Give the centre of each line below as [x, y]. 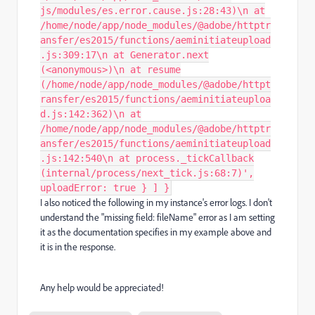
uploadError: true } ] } [105, 188]
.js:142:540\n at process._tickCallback [147, 158]
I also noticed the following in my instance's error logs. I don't [156, 202]
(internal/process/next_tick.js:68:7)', [147, 173]
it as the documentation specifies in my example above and [156, 232]
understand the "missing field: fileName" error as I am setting [157, 217]
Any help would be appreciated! [102, 287]
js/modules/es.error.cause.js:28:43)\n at [153, 11]
